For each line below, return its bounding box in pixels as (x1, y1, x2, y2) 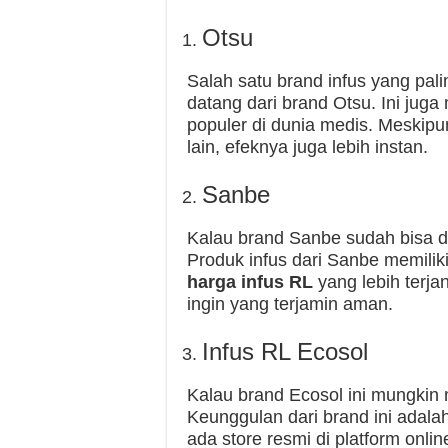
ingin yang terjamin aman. (187, 294, 393, 314)
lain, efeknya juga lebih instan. (187, 137, 428, 157)
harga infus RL (187, 272, 313, 292)
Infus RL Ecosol (202, 338, 368, 365)
